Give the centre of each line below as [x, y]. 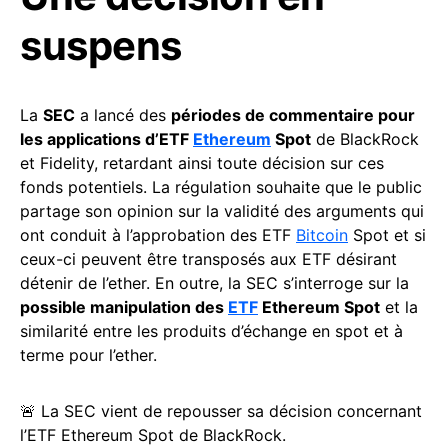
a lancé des [123, 115]
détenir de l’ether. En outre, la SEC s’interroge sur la [214, 283]
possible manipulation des [124, 307]
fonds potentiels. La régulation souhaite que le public [221, 187]
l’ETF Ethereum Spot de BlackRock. [153, 435]
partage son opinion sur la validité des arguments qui [222, 211]
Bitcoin [322, 235]
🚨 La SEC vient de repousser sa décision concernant [221, 411]
